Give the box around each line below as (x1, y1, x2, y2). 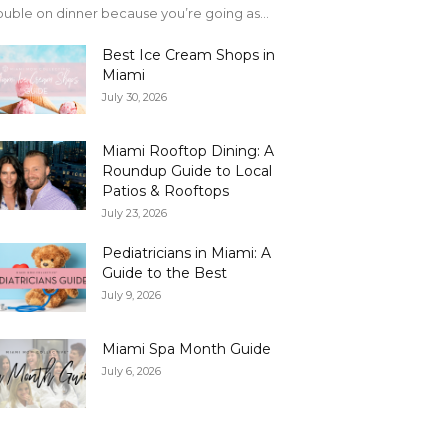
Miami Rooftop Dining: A (102, 142, 274, 161)
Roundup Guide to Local (102, 162, 272, 181)
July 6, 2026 (102, 364, 161, 379)
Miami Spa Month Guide (102, 340, 271, 359)
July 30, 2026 (102, 90, 167, 105)
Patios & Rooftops (102, 182, 229, 201)
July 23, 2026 (102, 206, 167, 221)
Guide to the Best (102, 264, 227, 283)
